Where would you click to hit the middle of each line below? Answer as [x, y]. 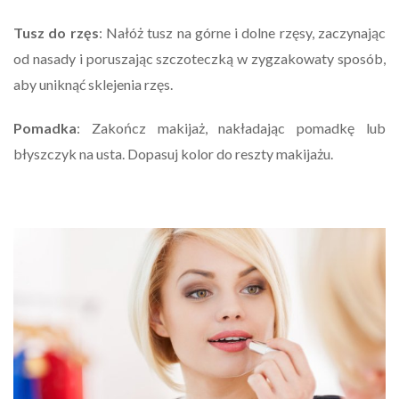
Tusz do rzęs [56, 33]
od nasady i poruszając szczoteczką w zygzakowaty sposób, [199, 59]
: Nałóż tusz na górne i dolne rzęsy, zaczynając [242, 33]
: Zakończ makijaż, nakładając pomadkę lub [231, 128]
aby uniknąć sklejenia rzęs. [93, 85]
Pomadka [45, 128]
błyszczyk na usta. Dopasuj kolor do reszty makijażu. [173, 154]
